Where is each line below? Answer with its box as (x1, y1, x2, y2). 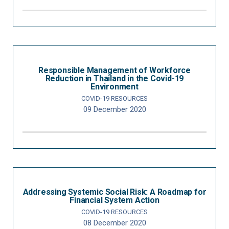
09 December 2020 (83, 105, 146, 114)
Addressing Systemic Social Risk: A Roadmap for (22, 187, 207, 197)
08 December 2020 (83, 218, 146, 227)
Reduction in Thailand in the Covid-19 (45, 74, 184, 83)
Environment (90, 82, 139, 91)
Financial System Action (70, 195, 159, 205)
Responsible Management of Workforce (38, 65, 191, 75)
